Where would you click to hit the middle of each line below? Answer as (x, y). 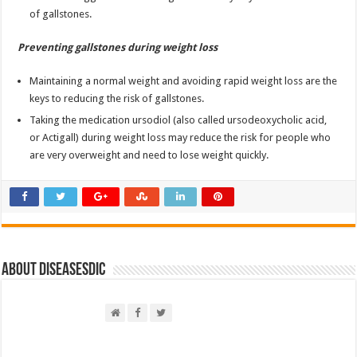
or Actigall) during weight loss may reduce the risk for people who (180, 137)
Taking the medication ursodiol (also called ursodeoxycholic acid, (178, 120)
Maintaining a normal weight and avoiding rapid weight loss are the (184, 80)
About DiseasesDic (54, 270)
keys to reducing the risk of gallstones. (117, 98)
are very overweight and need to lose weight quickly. (149, 155)
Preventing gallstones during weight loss (118, 47)
